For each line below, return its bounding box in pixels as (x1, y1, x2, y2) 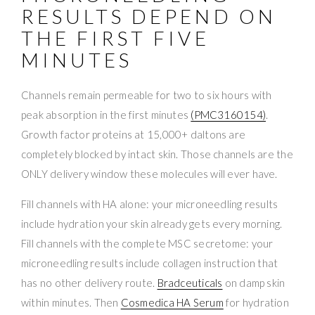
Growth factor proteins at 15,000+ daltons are (21, 127, 246, 141)
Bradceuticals (157, 276, 223, 289)
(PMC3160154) (191, 108, 266, 121)
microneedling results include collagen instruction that (21, 256, 278, 269)
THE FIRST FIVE (21, 25, 210, 50)
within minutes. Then (21, 295, 121, 309)
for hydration (223, 295, 289, 309)
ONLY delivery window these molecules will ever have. (21, 167, 278, 180)
